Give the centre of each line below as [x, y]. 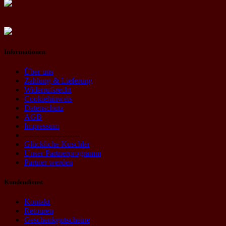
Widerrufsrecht [48, 89]
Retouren [39, 211]
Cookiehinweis [48, 98]
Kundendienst [23, 182]
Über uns [39, 71]
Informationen [25, 51]
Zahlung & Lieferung [58, 80]
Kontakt [37, 202]
